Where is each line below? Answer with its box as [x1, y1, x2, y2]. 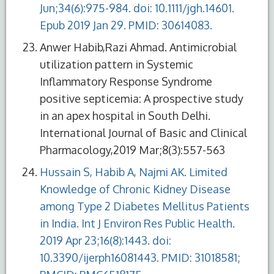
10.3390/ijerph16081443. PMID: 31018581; [40, 250, 240, 264]
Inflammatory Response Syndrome [40, 74, 212, 88]
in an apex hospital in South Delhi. [40, 108, 210, 122]
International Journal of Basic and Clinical [40, 125, 247, 139]
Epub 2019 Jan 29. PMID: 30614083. [40, 18, 212, 32]
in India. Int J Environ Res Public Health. [40, 216, 235, 230]
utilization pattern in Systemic [40, 57, 193, 71]
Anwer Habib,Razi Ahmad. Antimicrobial [40, 40, 237, 54]
